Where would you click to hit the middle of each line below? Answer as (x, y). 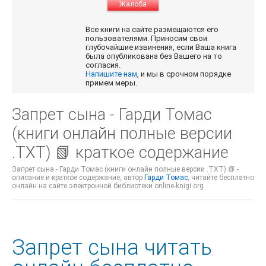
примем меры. (112, 83)
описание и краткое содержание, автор (78, 177)
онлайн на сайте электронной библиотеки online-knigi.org (108, 186)
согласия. (104, 65)
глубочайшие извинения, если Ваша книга (161, 47)
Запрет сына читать (112, 247)
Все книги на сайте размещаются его (152, 29)
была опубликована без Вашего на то (154, 56)
